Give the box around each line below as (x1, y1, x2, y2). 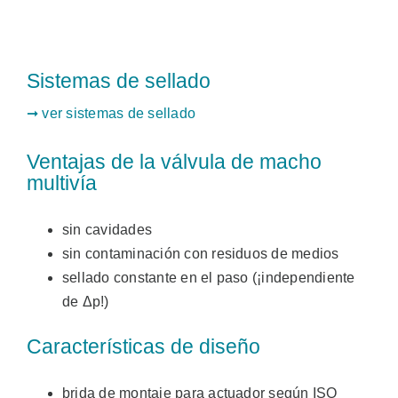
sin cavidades (61, 222, 153, 238)
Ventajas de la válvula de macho (26, 151, 322, 174)
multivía (26, 172, 97, 195)
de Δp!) (61, 294, 109, 310)
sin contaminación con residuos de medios (61, 246, 339, 262)
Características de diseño (26, 336, 260, 359)
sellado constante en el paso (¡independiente (61, 270, 355, 286)
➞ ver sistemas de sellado (26, 106, 195, 122)
